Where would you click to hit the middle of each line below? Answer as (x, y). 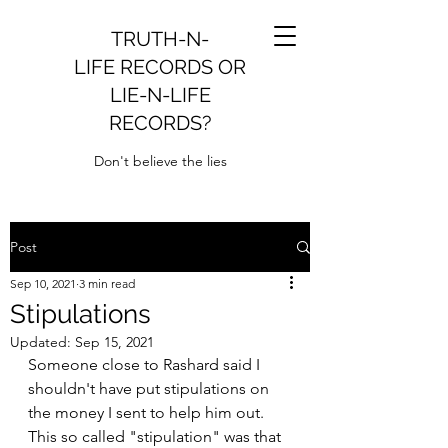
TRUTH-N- (160, 39)
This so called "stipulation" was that (156, 436)
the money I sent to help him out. (148, 412)
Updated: (42, 342)
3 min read (107, 283)
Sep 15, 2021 (114, 342)
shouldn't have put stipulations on (150, 388)
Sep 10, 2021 (43, 283)
